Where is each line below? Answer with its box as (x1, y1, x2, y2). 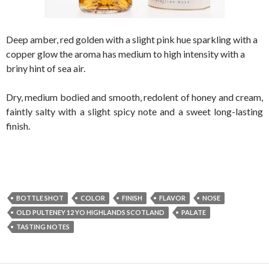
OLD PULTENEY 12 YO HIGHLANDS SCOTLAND (16, 208, 165, 216)
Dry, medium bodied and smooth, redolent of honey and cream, (6, 91, 263, 103)
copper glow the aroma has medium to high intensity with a (6, 47, 245, 59)
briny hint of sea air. (6, 62, 85, 74)
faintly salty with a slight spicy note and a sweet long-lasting (6, 105, 263, 117)
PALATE (181, 208, 206, 216)
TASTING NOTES (16, 222, 70, 231)
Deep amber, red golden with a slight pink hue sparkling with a (6, 33, 258, 45)
